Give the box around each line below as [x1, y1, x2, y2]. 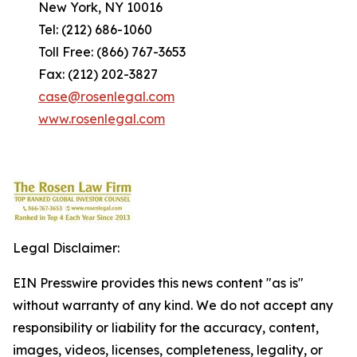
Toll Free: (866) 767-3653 [13, 44, 186, 60]
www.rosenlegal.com [38, 111, 165, 127]
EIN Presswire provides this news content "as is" [13, 275, 304, 291]
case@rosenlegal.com [38, 88, 175, 104]
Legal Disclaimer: [13, 240, 120, 256]
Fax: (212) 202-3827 [13, 66, 158, 82]
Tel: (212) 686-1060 [13, 22, 152, 37]
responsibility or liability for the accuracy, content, [13, 320, 319, 335]
